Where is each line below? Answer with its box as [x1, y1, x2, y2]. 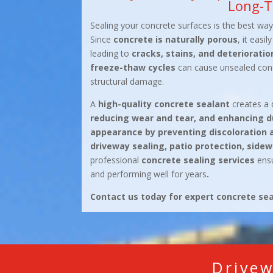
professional [90, 154, 141, 166]
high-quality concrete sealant [97, 98, 230, 110]
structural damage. [90, 76, 164, 88]
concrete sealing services [141, 154, 255, 166]
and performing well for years [90, 168, 207, 180]
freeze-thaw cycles [90, 62, 175, 74]
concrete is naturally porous [113, 34, 238, 46]
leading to [90, 48, 132, 60]
